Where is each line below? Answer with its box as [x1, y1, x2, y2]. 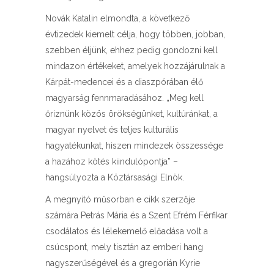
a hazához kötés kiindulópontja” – [45, 157, 178, 166]
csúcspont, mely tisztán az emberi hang [45, 242, 203, 252]
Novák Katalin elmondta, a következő [45, 13, 190, 23]
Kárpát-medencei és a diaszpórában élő [45, 77, 203, 87]
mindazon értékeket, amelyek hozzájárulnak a [45, 61, 225, 71]
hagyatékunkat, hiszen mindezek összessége [45, 141, 223, 150]
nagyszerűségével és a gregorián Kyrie [45, 258, 200, 268]
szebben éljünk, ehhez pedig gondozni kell [45, 45, 218, 55]
